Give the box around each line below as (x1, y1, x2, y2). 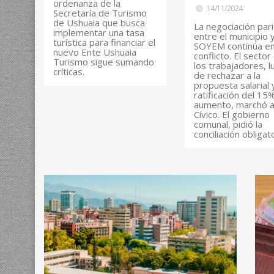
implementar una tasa (53, 26, 144, 39)
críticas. (53, 65, 84, 78)
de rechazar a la (194, 68, 261, 81)
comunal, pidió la (194, 117, 263, 130)
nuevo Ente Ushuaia (53, 45, 136, 58)
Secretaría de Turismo (53, 6, 147, 19)
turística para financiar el (53, 35, 155, 48)
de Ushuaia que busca (53, 16, 145, 29)
